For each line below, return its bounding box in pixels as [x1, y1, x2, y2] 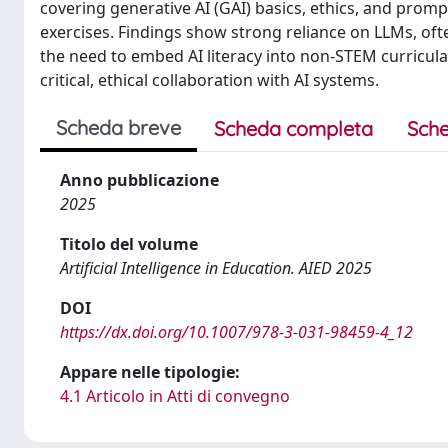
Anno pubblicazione [60, 169, 219, 191]
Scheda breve [56, 115, 181, 140]
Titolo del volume [60, 233, 198, 255]
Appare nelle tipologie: [60, 361, 240, 383]
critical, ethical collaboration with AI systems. [40, 69, 379, 91]
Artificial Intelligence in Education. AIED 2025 [60, 257, 372, 279]
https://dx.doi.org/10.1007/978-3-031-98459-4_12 [60, 321, 413, 343]
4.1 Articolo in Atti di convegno [60, 385, 290, 407]
